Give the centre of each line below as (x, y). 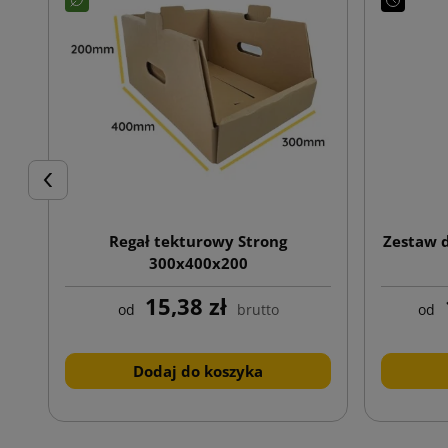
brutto (257, 309)
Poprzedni (74, 190)
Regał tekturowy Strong (198, 240)
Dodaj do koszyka (198, 370)
